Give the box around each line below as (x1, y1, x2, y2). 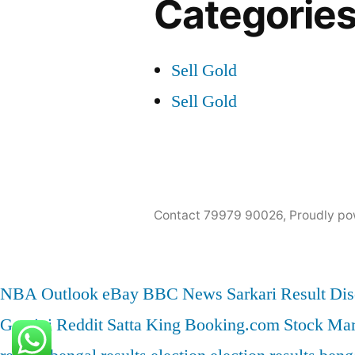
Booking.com (185, 314, 280, 336)
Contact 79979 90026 (154, 208, 284, 223)
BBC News (143, 283, 223, 305)
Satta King (107, 314, 181, 336)
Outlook (41, 283, 98, 305)
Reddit (56, 314, 103, 336)
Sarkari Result (227, 283, 326, 305)
